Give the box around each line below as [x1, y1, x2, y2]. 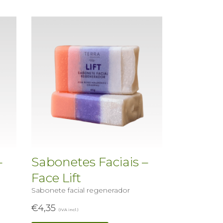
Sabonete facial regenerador [31, 185, 130, 195]
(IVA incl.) [58, 207, 79, 212]
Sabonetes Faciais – [31, 154, 148, 169]
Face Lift [31, 170, 81, 185]
